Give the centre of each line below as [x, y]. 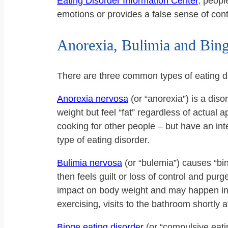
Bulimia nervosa [90, 163]
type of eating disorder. [103, 140]
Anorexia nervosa [93, 99]
